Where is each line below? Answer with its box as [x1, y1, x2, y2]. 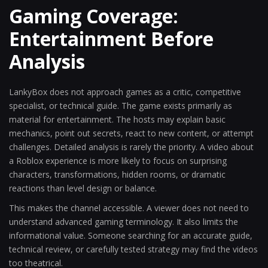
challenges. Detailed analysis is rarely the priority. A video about [9, 141, 254, 153]
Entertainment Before [9, 26, 214, 51]
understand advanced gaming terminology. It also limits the [9, 216, 238, 227]
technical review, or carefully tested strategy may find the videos [9, 243, 258, 255]
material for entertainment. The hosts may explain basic [9, 114, 226, 125]
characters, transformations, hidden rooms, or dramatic [9, 169, 226, 180]
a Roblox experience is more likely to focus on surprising [9, 155, 227, 166]
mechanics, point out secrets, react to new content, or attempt [9, 127, 254, 139]
